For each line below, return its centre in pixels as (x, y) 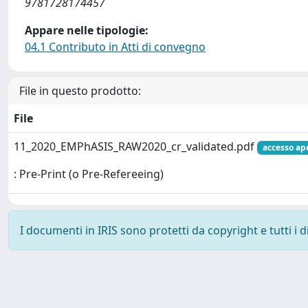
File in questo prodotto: (80, 91)
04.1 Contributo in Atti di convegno (115, 47)
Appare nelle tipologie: (87, 30)
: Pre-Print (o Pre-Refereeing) (89, 174)
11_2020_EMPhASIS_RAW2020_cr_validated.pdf (135, 146)
